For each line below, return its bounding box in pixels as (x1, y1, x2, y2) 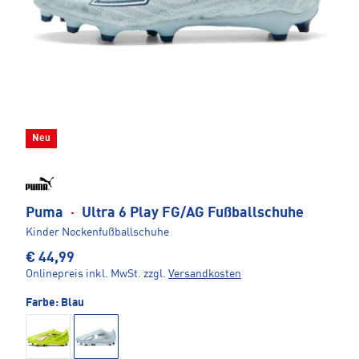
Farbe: (26, 297, 61, 309)
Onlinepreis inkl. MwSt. (26, 268, 141, 280)
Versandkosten (168, 268, 241, 280)
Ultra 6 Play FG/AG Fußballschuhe (79, 206, 304, 221)
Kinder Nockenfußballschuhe (26, 227, 169, 239)
